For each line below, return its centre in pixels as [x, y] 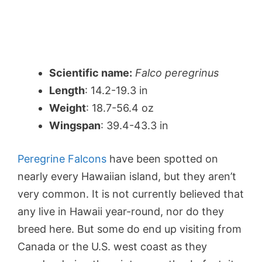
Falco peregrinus [177, 73]
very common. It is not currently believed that [131, 194]
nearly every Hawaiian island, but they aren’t [127, 177]
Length [67, 91]
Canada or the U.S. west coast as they [112, 247]
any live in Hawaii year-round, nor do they [121, 212]
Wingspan [75, 126]
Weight [68, 108]
